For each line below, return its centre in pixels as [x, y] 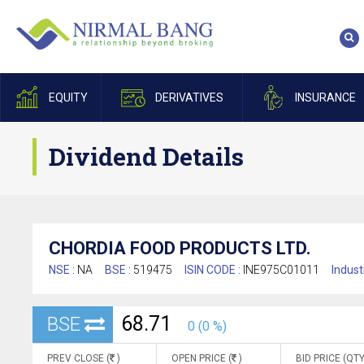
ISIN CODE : [214, 270]
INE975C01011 [281, 270]
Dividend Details [146, 156]
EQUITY [68, 97]
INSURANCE [325, 97]
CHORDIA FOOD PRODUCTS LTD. [180, 248]
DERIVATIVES [189, 97]
